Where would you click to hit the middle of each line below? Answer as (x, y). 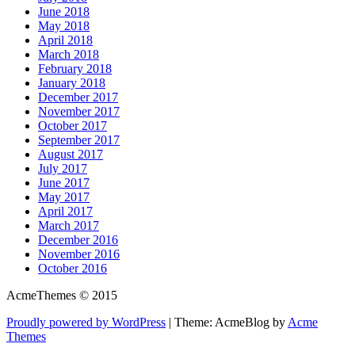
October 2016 (73, 268)
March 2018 (69, 54)
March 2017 (69, 225)
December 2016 (78, 239)
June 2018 (64, 11)
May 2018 (64, 25)
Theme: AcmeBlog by (231, 322)
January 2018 (72, 82)
